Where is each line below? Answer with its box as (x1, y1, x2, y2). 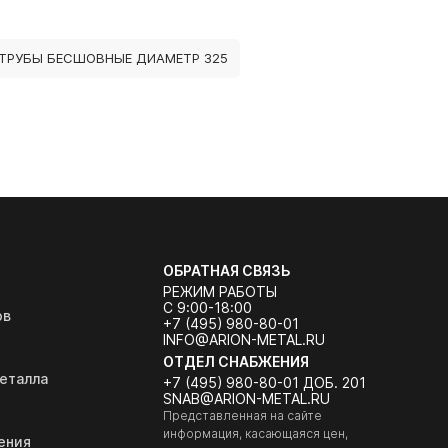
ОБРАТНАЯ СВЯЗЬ (162, 262, 291, 279)
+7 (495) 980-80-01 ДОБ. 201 (162, 374, 366, 391)
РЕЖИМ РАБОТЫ (162, 283, 277, 300)
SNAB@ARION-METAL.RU (162, 390, 330, 407)
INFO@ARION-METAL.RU (162, 331, 325, 348)
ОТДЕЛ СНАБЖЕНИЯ (162, 353, 309, 370)
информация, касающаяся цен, (162, 426, 348, 441)
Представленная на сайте (162, 408, 322, 423)
